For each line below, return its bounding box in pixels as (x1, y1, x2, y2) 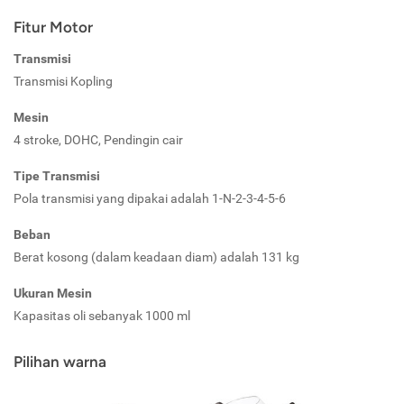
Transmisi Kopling (14, 74, 113, 89)
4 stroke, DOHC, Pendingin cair (14, 133, 183, 148)
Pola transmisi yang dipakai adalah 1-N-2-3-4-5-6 (14, 191, 286, 207)
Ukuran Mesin (14, 286, 92, 301)
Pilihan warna (14, 353, 106, 372)
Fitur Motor (14, 18, 93, 37)
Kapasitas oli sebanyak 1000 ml (14, 308, 190, 324)
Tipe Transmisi (14, 169, 100, 184)
